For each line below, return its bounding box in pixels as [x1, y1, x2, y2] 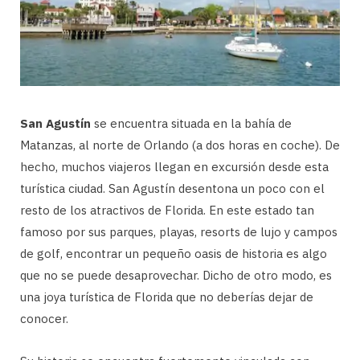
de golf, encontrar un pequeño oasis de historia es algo [20, 246, 327, 262]
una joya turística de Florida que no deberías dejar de [20, 289, 313, 305]
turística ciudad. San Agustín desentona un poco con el [20, 181, 325, 197]
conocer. [20, 311, 68, 327]
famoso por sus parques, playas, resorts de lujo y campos [20, 224, 337, 240]
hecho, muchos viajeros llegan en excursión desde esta [20, 159, 329, 175]
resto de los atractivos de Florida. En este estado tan [20, 202, 314, 219]
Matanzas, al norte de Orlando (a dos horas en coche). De [20, 137, 340, 153]
